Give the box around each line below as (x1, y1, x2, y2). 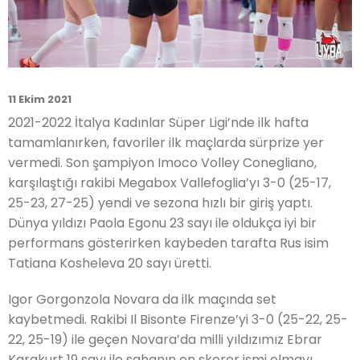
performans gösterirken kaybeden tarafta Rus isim (8, 233, 329, 252)
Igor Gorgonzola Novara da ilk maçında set (8, 289, 276, 309)
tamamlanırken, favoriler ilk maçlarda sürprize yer (8, 133, 324, 152)
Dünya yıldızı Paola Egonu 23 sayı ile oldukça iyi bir (8, 213, 317, 232)
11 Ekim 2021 (8, 92, 72, 106)
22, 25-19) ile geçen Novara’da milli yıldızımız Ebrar (8, 329, 322, 349)
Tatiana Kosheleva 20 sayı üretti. (8, 253, 211, 272)
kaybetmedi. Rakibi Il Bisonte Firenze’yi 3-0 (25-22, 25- (8, 309, 348, 329)
